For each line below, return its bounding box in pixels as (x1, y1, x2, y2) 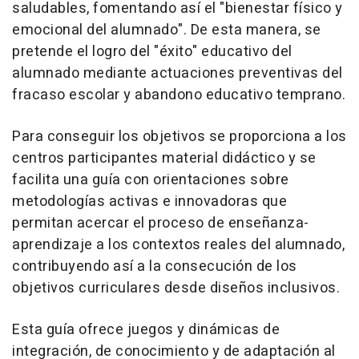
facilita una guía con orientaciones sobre (12, 168, 289, 191)
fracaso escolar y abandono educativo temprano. (12, 83, 345, 106)
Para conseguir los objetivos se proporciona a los (12, 125, 347, 147)
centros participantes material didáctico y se (12, 147, 317, 169)
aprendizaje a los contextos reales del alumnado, (12, 233, 345, 256)
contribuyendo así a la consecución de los (12, 255, 297, 277)
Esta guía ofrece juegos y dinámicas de (12, 318, 280, 341)
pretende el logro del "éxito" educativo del (12, 40, 292, 63)
